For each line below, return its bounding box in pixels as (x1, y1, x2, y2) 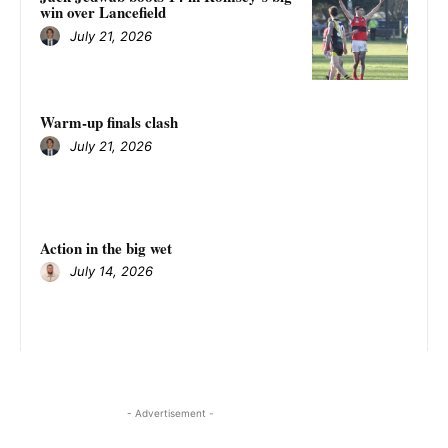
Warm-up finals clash (40, 111, 178, 134)
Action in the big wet (40, 236, 172, 259)
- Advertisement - (126, 407, 214, 420)
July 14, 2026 (70, 263, 153, 280)
